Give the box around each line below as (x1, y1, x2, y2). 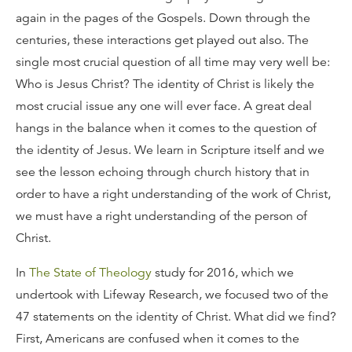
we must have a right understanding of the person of (16, 207, 307, 224)
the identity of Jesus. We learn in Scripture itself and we (16, 141, 324, 158)
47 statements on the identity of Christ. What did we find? (16, 308, 336, 324)
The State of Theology (29, 264, 152, 280)
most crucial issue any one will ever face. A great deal (16, 97, 312, 114)
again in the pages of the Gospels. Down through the (16, 9, 310, 26)
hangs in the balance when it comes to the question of (16, 119, 317, 136)
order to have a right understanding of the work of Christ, (16, 185, 331, 202)
